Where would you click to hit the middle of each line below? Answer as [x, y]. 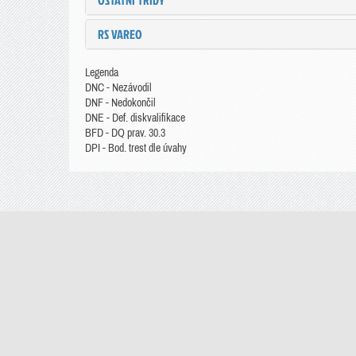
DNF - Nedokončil [120, 103]
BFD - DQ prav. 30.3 [125, 133]
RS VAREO [120, 34]
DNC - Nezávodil [118, 88]
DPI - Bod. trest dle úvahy [136, 148]
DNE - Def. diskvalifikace [135, 118]
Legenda [102, 73]
